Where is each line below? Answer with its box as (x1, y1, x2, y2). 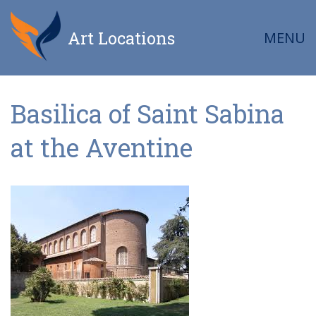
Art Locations (68, 27, 176, 49)
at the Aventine (11, 130, 193, 165)
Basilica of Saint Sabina (11, 97, 284, 131)
